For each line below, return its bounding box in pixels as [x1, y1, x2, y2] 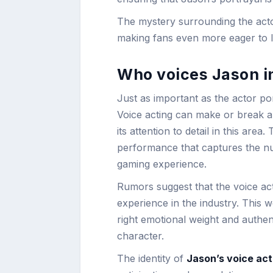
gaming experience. [117, 157, 207, 170]
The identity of [117, 252, 186, 264]
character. [117, 229, 164, 242]
